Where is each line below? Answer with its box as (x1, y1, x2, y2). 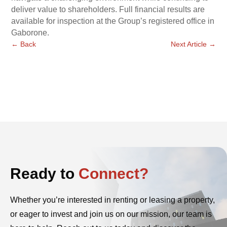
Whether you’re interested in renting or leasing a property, (10, 196, 215, 205)
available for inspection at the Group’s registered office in (11, 16, 215, 25)
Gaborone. (11, 28, 50, 37)
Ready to (10, 165, 74, 182)
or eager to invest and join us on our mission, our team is (10, 210, 212, 219)
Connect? (79, 165, 148, 182)
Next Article (170, 40, 207, 48)
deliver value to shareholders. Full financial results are (11, 5, 205, 14)
